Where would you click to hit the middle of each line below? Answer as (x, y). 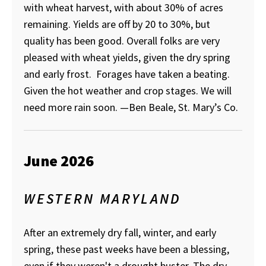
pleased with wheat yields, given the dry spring (127, 58)
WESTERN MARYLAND (103, 199)
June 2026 (59, 161)
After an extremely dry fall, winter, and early (120, 232)
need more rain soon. (72, 107)
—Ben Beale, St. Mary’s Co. (179, 107)
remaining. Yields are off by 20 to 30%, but (117, 24)
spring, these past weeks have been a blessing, (126, 249)
